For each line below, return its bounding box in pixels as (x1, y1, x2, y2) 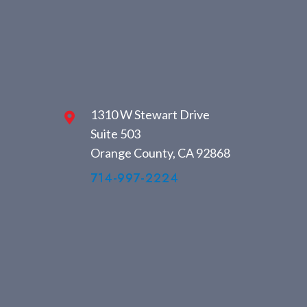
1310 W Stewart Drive (90, 107, 210, 123)
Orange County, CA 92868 (90, 145, 230, 161)
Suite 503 (90, 126, 140, 142)
